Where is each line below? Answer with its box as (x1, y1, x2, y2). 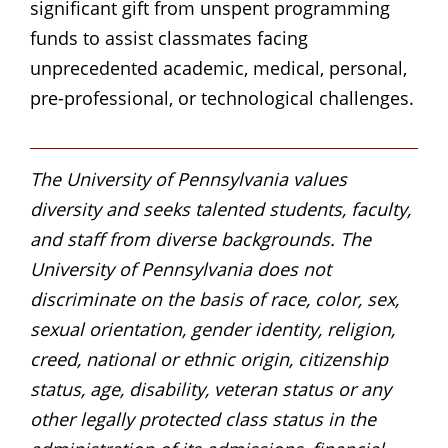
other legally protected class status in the (30, 406, 376, 431)
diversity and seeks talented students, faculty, (30, 196, 411, 221)
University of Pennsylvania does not (30, 256, 331, 281)
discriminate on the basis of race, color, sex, (30, 286, 399, 311)
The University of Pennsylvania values (30, 166, 347, 191)
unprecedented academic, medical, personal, (30, 55, 407, 80)
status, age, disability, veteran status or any (30, 376, 391, 401)
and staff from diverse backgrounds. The (30, 226, 371, 251)
